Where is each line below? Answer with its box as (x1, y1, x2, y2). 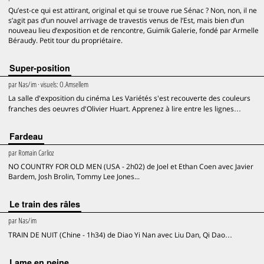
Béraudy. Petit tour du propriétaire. (8, 35, 123, 45)
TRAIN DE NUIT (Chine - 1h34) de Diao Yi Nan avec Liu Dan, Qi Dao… (8, 230, 232, 240)
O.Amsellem (60, 79, 88, 90)
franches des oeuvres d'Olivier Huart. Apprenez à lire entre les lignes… (8, 104, 241, 114)
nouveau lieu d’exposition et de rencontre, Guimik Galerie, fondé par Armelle (8, 25, 259, 35)
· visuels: (37, 79, 60, 90)
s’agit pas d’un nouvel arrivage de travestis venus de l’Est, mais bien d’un (8, 15, 244, 25)
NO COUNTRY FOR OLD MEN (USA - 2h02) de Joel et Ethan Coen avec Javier (8, 161, 253, 171)
